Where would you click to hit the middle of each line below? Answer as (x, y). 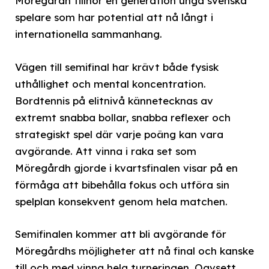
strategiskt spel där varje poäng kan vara (119, 134)
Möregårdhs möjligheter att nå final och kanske (134, 250)
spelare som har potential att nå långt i (114, 17)
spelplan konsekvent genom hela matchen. (121, 201)
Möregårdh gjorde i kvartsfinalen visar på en (126, 168)
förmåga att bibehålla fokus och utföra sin (122, 184)
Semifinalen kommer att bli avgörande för (121, 234)
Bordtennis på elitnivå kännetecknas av (114, 100)
